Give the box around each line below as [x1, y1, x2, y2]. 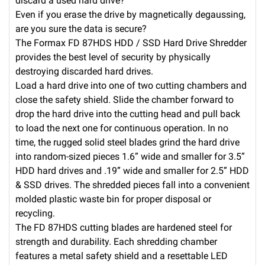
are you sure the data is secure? [15, 22, 147, 34]
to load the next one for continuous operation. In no [15, 122, 228, 134]
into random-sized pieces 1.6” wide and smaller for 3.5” [15, 150, 245, 162]
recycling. [15, 207, 55, 219]
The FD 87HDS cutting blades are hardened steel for [15, 221, 232, 233]
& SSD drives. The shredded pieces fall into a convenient [15, 179, 250, 190]
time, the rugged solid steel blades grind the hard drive [15, 136, 240, 148]
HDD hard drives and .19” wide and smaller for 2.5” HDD [15, 164, 249, 176]
